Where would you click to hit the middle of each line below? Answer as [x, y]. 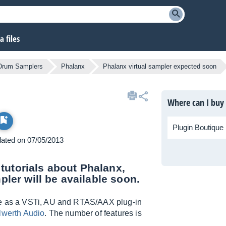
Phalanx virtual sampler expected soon [160, 67]
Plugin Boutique [198, 128]
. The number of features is [93, 213]
